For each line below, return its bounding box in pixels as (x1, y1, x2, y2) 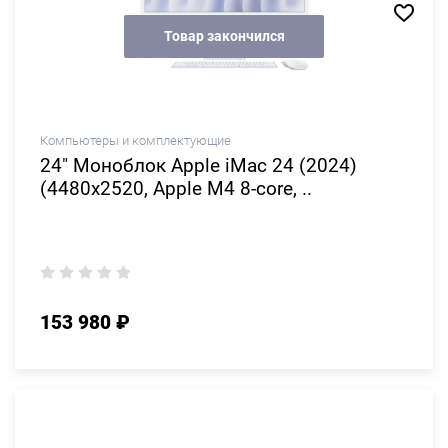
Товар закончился (163, 27, 285, 44)
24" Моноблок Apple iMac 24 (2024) (40, 154, 357, 177)
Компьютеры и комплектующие (40, 133, 231, 148)
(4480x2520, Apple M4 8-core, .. (40, 177, 312, 200)
